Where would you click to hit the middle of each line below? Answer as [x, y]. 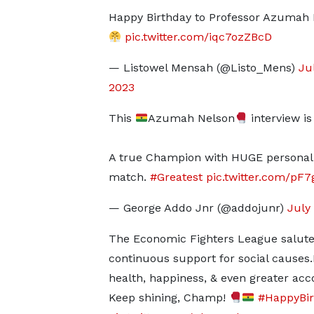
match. [129, 177]
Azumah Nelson [191, 118]
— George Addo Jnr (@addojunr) [198, 208]
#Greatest [176, 177]
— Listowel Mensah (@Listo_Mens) [203, 68]
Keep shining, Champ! [169, 298]
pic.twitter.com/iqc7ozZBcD [198, 37]
